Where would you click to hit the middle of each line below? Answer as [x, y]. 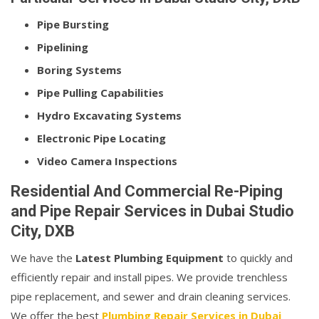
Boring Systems [79, 70]
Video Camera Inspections [107, 161]
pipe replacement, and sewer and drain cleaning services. [151, 297]
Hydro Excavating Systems [109, 116]
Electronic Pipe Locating [101, 138]
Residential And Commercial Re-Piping [147, 192]
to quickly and [258, 258]
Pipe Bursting [73, 25]
